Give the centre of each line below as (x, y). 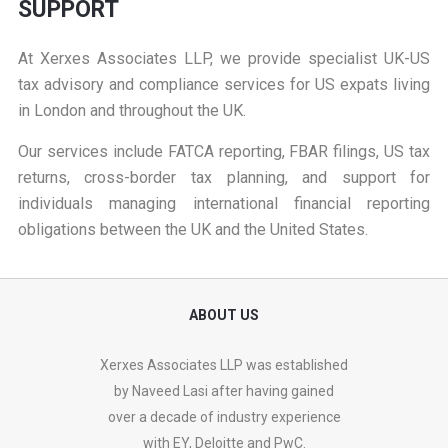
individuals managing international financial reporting (224, 204)
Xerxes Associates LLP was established (224, 365)
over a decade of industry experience (224, 417)
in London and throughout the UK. (131, 111)
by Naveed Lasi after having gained (224, 391)
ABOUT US (224, 315)
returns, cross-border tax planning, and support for (224, 178)
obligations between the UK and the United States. (192, 230)
